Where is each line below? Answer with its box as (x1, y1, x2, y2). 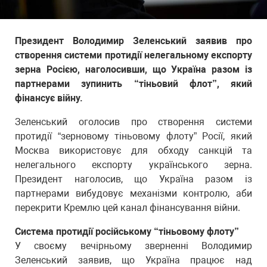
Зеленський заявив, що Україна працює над (15, 254, 252, 266)
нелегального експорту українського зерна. (15, 159, 252, 170)
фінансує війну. (15, 92, 83, 104)
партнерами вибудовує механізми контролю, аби (15, 188, 252, 199)
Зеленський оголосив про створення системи (15, 116, 252, 128)
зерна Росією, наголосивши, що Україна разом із (15, 64, 252, 75)
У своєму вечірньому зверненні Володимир (15, 240, 252, 252)
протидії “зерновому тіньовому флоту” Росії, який (15, 131, 252, 142)
